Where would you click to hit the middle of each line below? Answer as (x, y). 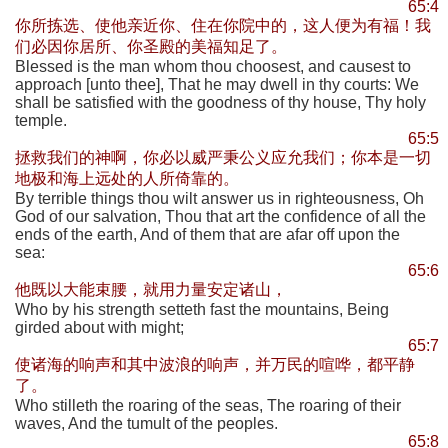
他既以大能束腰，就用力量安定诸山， (151, 289)
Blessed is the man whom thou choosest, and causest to (213, 66)
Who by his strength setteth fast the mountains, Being (202, 309)
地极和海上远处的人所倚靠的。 (127, 178)
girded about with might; (99, 327)
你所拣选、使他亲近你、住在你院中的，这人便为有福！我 (223, 25)
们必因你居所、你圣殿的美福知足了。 (151, 46)
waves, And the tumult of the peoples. (146, 423)
